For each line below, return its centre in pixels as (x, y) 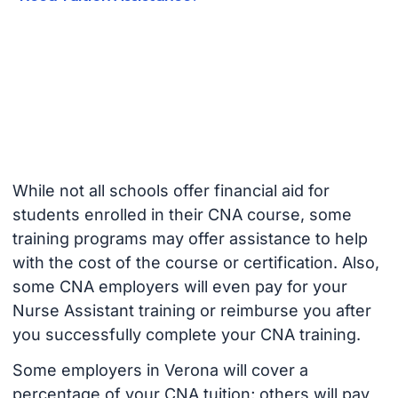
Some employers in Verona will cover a (160, 370)
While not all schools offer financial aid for (171, 190)
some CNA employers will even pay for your (179, 286)
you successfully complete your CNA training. (186, 334)
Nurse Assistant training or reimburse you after (191, 310)
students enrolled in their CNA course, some (182, 214)
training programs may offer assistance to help (190, 238)
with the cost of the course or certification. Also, (195, 262)
